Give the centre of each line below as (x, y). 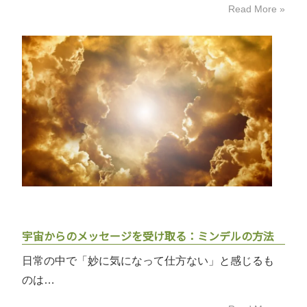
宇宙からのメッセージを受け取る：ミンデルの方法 (148, 235)
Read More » (256, 9)
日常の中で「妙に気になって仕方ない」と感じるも (148, 260)
